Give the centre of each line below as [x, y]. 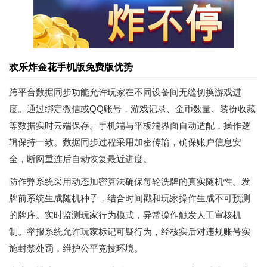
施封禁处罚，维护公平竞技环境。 [76, 248]
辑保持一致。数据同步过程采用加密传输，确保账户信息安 [125, 142]
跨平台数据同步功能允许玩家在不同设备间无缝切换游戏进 [125, 92]
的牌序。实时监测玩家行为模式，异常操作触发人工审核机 [125, 215]
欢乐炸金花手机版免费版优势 [71, 67]
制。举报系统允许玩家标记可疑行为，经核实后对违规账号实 [130, 232]
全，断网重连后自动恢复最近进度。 [80, 159]
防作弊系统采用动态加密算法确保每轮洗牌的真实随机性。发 [130, 181]
